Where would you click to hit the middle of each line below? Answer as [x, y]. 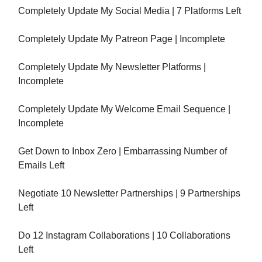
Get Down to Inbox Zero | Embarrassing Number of [123, 151]
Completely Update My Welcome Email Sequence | [124, 109]
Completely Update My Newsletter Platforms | [112, 67]
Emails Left [41, 166]
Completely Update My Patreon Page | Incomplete [122, 39]
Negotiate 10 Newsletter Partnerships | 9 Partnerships [129, 194]
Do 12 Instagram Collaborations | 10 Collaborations [124, 236]
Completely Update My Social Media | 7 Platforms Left [130, 11]
